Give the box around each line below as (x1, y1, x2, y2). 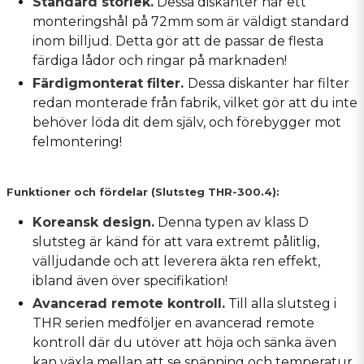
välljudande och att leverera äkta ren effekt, (32, 253, 320, 269)
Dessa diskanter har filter (188, 75, 349, 91)
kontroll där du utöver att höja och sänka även (32, 334, 336, 350)
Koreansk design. (32, 214, 154, 230)
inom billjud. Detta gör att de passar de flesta (32, 32, 323, 49)
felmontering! (32, 133, 122, 149)
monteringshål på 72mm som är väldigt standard (32, 13, 349, 29)
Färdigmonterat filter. (32, 75, 188, 91)
